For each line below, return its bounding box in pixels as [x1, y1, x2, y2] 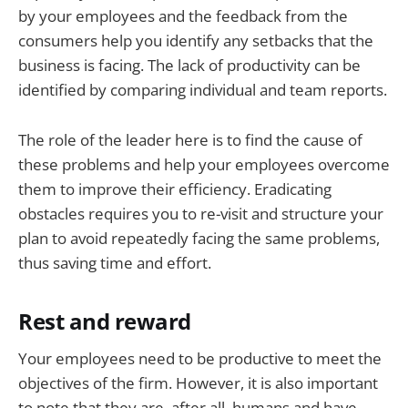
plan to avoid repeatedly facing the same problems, [18, 227, 380, 249]
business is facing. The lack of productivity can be [18, 55, 361, 76]
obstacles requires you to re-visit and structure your [18, 202, 383, 224]
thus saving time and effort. [18, 251, 211, 273]
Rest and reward [18, 306, 191, 336]
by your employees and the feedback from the [18, 5, 348, 27]
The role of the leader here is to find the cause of [18, 128, 362, 150]
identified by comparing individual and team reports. [18, 79, 387, 101]
